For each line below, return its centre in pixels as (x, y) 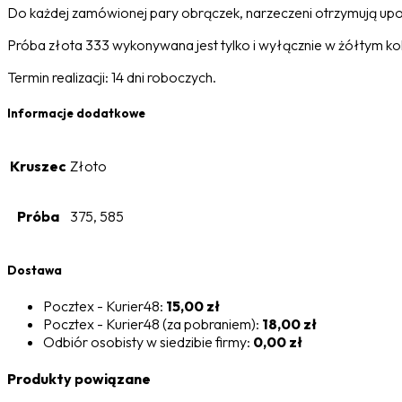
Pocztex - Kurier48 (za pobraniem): (153, 323)
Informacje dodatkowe (76, 114)
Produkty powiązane (79, 378)
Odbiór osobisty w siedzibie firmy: (148, 341)
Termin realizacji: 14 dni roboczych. (112, 78)
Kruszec (38, 166)
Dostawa (35, 270)
